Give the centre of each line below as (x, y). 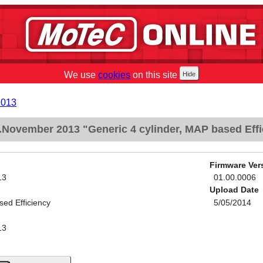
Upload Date (234, 190)
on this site (154, 75)
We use (81, 75)
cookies (114, 75)
